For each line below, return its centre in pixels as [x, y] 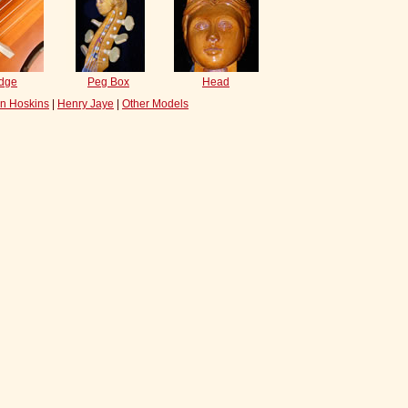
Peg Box [108, 82]
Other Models [155, 104]
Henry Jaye [86, 104]
